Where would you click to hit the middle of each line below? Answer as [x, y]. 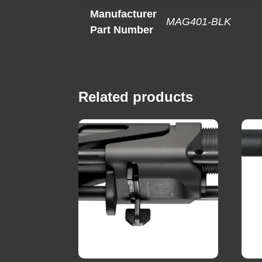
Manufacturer [124, 14]
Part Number [122, 30]
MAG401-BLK [199, 22]
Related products [136, 97]
